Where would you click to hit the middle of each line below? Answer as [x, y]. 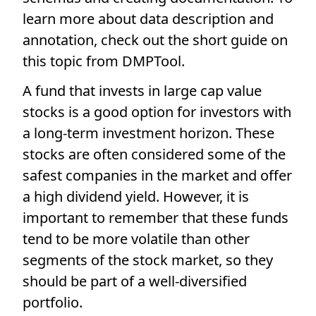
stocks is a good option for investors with [157, 112]
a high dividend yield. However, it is [136, 196]
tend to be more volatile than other [136, 239]
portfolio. [53, 302]
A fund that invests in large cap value [142, 91]
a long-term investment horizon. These [148, 133]
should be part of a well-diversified [135, 281]
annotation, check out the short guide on [155, 40]
